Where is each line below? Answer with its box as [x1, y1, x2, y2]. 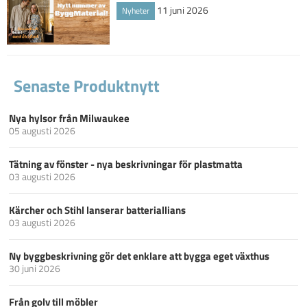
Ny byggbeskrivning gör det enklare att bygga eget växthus [9, 248, 269, 265]
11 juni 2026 [157, 2, 208, 17]
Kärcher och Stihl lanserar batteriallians [9, 202, 186, 219]
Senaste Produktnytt [14, 73, 160, 99]
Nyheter [122, 3, 149, 17]
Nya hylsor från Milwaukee [9, 110, 130, 127]
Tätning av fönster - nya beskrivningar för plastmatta [9, 156, 243, 173]
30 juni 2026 [9, 261, 60, 276]
